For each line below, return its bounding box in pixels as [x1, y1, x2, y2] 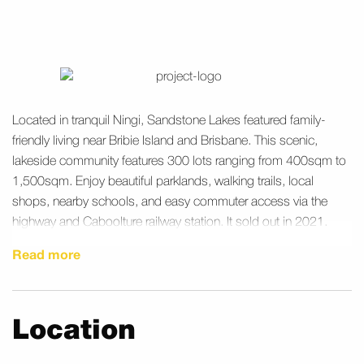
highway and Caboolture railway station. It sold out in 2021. [12, 217, 327, 229]
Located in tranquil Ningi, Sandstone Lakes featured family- [12, 115, 326, 128]
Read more [12, 250, 80, 262]
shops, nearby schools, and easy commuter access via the [12, 197, 327, 209]
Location [12, 319, 136, 344]
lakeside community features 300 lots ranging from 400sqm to [12, 156, 346, 168]
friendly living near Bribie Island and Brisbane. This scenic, [12, 136, 318, 148]
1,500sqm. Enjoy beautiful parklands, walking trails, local [12, 176, 314, 188]
